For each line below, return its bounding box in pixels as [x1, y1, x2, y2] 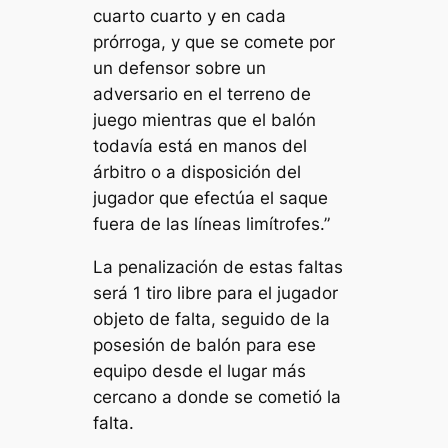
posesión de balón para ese [93, 335, 317, 356]
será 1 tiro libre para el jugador [93, 283, 339, 304]
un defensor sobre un [93, 58, 267, 79]
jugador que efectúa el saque [93, 188, 329, 209]
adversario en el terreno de [93, 84, 312, 105]
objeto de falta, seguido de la [93, 309, 331, 330]
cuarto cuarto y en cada [93, 6, 287, 27]
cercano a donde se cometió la [93, 387, 342, 408]
